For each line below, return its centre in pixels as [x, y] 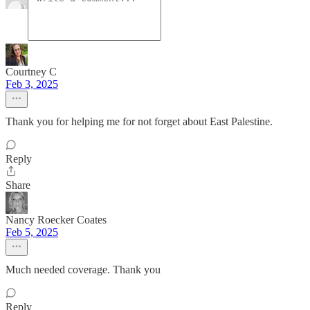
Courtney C [31, 72]
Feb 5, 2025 [32, 232]
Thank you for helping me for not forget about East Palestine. [139, 122]
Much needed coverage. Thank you [83, 270]
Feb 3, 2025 [32, 84]
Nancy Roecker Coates [56, 220]
